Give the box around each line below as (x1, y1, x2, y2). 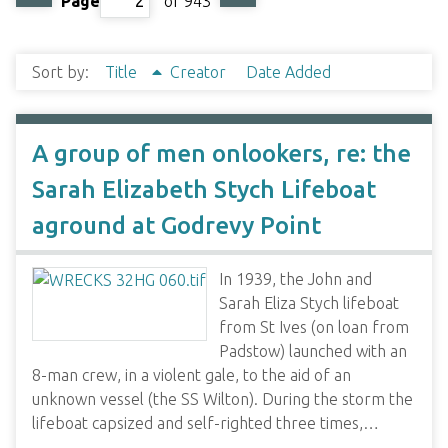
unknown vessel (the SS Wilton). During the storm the (32, 390, 413, 408)
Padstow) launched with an (219, 342, 407, 360)
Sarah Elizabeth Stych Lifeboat (32, 176, 376, 203)
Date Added (246, 63, 331, 81)
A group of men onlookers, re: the (32, 140, 411, 167)
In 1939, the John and (219, 270, 372, 288)
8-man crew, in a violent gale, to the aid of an (32, 366, 351, 384)
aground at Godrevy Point (32, 212, 321, 239)
